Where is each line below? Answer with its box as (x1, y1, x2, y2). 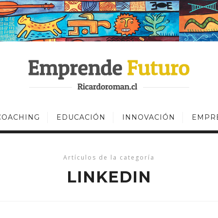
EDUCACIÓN (56, 113, 106, 122)
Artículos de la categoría (63, 153, 155, 162)
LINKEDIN (67, 167, 151, 186)
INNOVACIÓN (122, 113, 175, 122)
